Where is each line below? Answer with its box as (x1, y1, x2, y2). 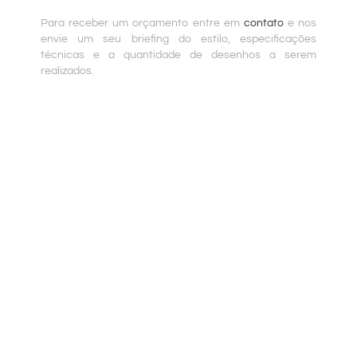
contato (244, 18, 284, 29)
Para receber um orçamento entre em (40, 18, 244, 29)
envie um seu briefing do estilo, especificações (40, 33, 317, 45)
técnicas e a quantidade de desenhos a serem (40, 49, 317, 61)
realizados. (40, 65, 94, 77)
